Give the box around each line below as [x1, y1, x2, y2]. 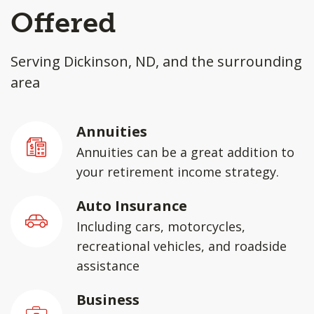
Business [76, 290, 139, 309]
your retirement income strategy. [76, 163, 279, 180]
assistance [76, 257, 139, 274]
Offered [11, 6, 116, 39]
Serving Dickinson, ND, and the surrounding [11, 52, 302, 71]
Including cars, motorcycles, [76, 218, 245, 235]
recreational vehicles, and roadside [76, 238, 287, 254]
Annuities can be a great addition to [76, 144, 294, 161]
